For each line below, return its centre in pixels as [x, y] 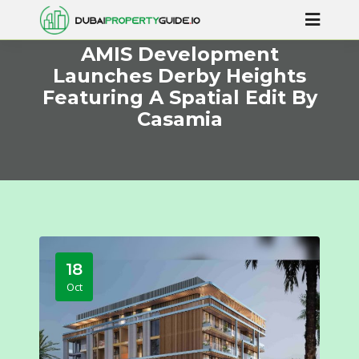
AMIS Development [179, 54]
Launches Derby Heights [179, 76]
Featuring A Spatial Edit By [179, 97]
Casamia [179, 119]
